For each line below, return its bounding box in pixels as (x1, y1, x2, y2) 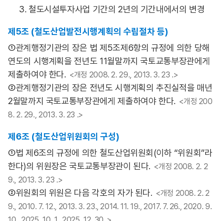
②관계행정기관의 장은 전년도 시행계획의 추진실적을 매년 (8, 82, 213, 93)
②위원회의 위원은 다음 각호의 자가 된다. (8, 187, 152, 198)
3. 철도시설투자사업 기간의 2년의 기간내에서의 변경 (19, 4, 205, 14)
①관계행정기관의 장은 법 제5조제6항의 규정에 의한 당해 (8, 42, 210, 53)
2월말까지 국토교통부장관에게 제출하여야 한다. (8, 96, 176, 106)
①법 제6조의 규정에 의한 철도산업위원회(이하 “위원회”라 (8, 147, 213, 158)
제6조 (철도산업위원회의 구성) (8, 131, 119, 142)
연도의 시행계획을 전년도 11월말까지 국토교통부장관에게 (8, 56, 210, 66)
